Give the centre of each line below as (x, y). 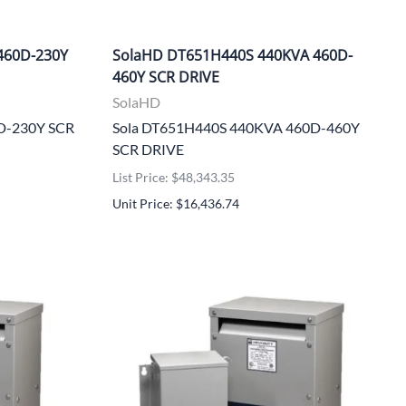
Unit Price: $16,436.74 (176, 203)
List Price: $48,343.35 (174, 177)
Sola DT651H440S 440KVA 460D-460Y (236, 127)
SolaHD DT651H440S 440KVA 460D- (232, 55)
